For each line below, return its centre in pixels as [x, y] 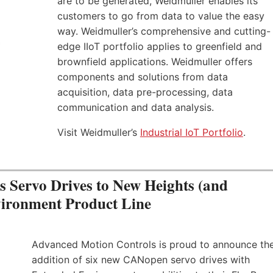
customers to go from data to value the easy [161, 16]
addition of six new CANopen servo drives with [141, 260]
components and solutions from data [142, 77]
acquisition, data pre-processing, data [145, 92]
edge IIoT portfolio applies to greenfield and [159, 47]
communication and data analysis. [135, 108]
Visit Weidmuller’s [98, 133]
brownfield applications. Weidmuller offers [154, 62]
